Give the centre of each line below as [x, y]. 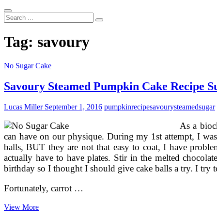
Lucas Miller [23, 107]
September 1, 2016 [72, 107]
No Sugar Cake [28, 65]
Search [14, 16]
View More [21, 207]
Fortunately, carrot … [44, 188]
